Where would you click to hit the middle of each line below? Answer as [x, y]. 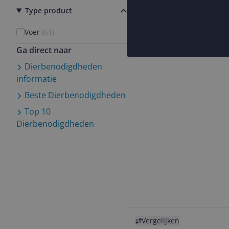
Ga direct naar [44, 50]
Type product [48, 10]
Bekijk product [154, 213]
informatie [37, 79]
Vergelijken [161, 221]
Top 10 [37, 111]
